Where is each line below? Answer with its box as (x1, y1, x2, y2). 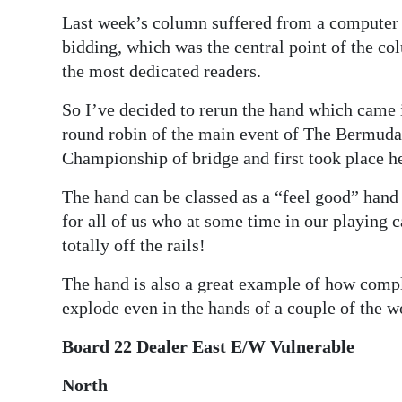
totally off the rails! (62, 235, 205, 256)
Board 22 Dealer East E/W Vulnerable (62, 336, 354, 357)
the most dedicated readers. (62, 61, 261, 82)
